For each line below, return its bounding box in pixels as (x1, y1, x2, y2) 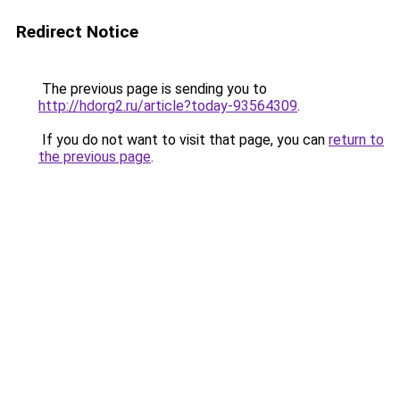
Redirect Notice (16, 21, 138, 42)
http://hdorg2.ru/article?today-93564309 (38, 97, 297, 114)
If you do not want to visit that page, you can (38, 131, 329, 148)
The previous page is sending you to (38, 80, 267, 97)
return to (329, 131, 384, 148)
